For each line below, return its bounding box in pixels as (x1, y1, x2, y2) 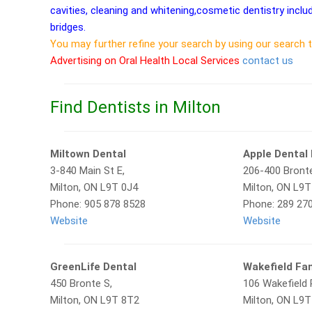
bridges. (50, 21, 86, 33)
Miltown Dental (50, 148, 126, 160)
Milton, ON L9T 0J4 (50, 181, 138, 194)
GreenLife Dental (50, 260, 136, 273)
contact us (242, 54, 293, 67)
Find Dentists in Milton (50, 97, 221, 117)
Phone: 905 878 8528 (50, 198, 146, 210)
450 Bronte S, (50, 277, 112, 290)
